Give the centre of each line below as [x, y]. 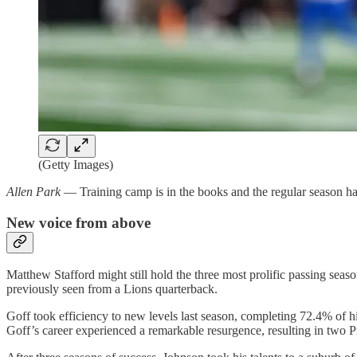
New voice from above [78, 222]
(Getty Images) [76, 164]
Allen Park [35, 191]
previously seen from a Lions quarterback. [112, 289]
